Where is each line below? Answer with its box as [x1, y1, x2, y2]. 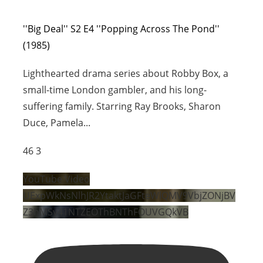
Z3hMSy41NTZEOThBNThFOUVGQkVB [23, 205, 189, 219]
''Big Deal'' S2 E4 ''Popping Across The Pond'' [23, 22, 220, 36]
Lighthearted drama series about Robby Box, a [23, 67, 229, 80]
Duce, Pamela [23, 116, 84, 130]
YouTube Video [23, 173, 90, 186]
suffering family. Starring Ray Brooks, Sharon [23, 100, 221, 113]
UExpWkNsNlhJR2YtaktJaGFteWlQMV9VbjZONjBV [23, 189, 236, 203]
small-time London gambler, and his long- [23, 83, 207, 97]
